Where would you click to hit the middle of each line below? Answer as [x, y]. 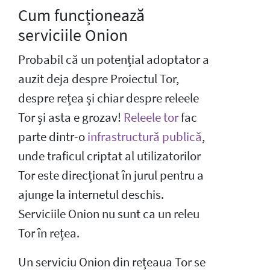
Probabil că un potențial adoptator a [114, 59]
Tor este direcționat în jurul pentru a [111, 175]
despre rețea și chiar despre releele [108, 98]
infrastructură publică [145, 137]
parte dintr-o [53, 137]
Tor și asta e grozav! [71, 117]
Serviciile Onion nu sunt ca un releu [109, 214]
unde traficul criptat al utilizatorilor [109, 156]
